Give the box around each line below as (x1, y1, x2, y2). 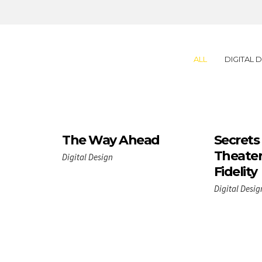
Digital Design (62, 151, 113, 163)
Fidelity (213, 164, 257, 180)
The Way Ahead (62, 132, 160, 148)
